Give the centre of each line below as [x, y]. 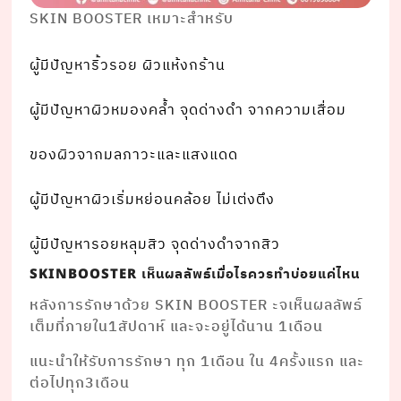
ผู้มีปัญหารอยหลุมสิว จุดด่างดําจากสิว [155, 245]
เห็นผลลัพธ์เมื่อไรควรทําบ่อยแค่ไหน [249, 275]
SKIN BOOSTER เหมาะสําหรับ [132, 20]
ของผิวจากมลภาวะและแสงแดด [134, 156]
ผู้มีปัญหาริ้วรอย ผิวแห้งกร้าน [128, 66]
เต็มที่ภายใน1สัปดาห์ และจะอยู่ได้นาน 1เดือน [177, 328]
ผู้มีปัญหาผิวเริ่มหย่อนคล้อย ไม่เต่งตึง [153, 200]
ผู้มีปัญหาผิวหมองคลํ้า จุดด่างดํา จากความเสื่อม [188, 111]
